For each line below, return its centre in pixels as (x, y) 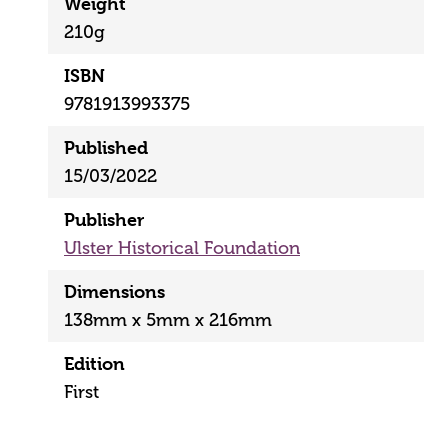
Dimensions (114, 291)
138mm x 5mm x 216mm (168, 319)
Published (106, 147)
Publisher (104, 219)
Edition (94, 363)
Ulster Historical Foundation (182, 247)
